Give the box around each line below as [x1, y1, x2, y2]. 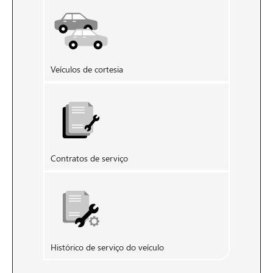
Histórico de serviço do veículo [51, 241, 164, 253]
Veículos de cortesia [51, 63, 123, 75]
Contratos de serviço [51, 152, 128, 164]
